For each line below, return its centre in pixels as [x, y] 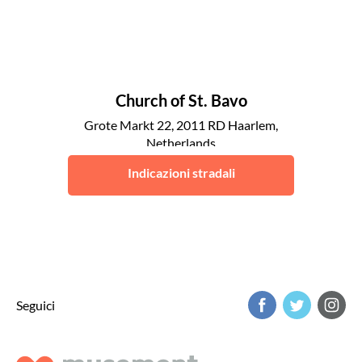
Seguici [36, 305]
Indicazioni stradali [181, 173]
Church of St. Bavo [181, 100]
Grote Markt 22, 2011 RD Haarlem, [181, 125]
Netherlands [181, 143]
